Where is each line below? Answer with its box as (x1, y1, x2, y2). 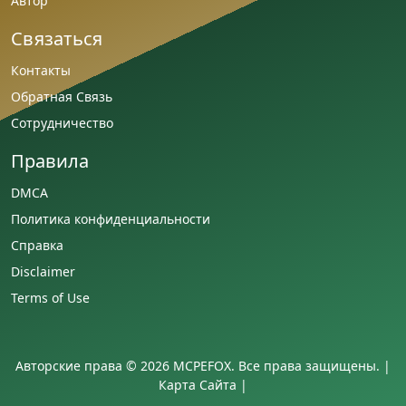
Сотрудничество (11, 113, 113, 131)
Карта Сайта (159, 375, 237, 393)
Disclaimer (11, 262, 75, 280)
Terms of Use (11, 288, 90, 306)
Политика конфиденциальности (11, 209, 210, 227)
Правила (11, 148, 89, 173)
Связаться (11, 25, 102, 51)
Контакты (11, 61, 71, 79)
